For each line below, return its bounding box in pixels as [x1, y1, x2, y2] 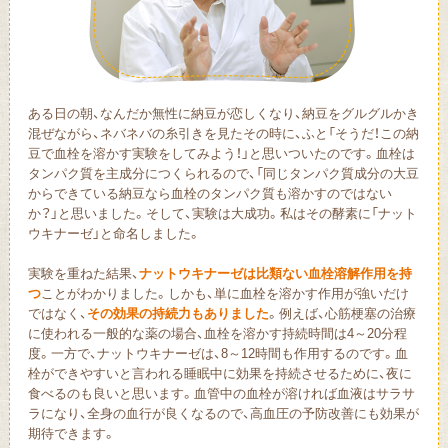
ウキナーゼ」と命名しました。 [27, 223, 201, 243]
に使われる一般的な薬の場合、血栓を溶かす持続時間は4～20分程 [27, 323, 407, 343]
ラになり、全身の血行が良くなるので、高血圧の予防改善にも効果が [27, 403, 419, 423]
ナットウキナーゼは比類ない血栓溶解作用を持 [138, 263, 412, 283]
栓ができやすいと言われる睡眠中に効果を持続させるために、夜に [27, 363, 412, 383]
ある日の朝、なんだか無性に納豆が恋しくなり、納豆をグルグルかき [27, 103, 419, 123]
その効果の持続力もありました [86, 303, 269, 323]
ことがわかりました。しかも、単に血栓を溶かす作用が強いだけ [40, 283, 409, 303]
